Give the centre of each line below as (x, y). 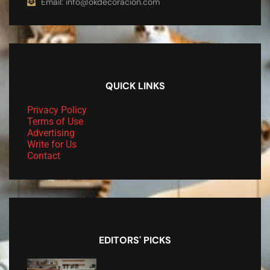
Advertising (51, 133)
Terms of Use (55, 121)
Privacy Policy (57, 110)
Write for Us (52, 144)
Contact (44, 155)
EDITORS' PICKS (135, 240)
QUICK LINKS (135, 86)
